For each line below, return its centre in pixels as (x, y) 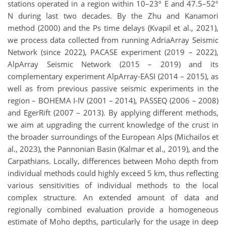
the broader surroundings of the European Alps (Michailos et (113, 136)
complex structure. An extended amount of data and (113, 197)
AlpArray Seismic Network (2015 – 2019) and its (113, 64)
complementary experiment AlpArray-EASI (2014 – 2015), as (113, 76)
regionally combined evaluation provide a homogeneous (113, 209)
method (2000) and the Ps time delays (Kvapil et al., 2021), (113, 27)
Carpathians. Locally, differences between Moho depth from (113, 161)
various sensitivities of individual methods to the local (113, 185)
